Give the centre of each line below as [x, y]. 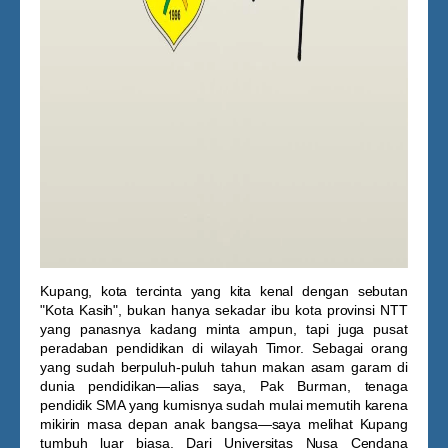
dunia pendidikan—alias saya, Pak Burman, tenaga [224, 386]
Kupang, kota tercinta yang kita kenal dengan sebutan [224, 291]
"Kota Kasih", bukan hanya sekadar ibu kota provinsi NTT [224, 310]
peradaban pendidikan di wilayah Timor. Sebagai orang [224, 348]
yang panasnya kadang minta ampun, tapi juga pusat [224, 329]
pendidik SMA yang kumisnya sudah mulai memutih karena [224, 405]
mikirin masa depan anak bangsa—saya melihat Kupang [224, 424]
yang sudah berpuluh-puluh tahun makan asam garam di [224, 367]
